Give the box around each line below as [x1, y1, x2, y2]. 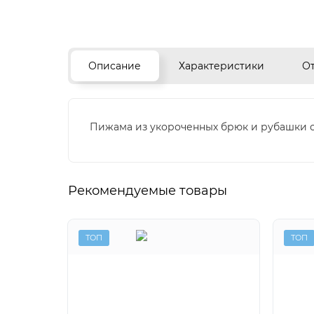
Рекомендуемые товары [68, 182, 227, 198]
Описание [88, 59, 141, 72]
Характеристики [179, 59, 264, 72]
